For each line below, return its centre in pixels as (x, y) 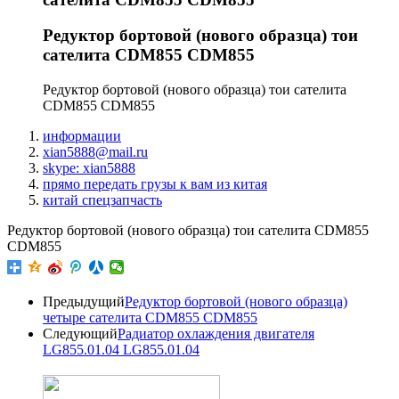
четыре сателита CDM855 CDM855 (150, 317)
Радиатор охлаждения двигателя (216, 333)
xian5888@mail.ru (95, 151)
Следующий (80, 333)
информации (82, 135)
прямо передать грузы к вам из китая (155, 183)
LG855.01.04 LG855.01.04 (121, 349)
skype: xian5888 (89, 167)
